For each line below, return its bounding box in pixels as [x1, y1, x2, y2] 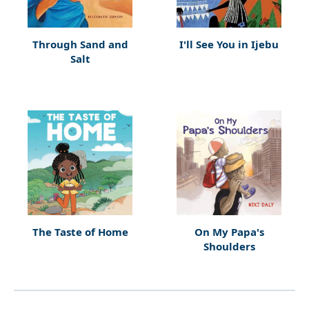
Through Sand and [32, 37, 128, 51]
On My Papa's [194, 225, 264, 239]
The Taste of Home [32, 225, 128, 239]
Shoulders [203, 239, 255, 253]
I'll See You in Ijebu [179, 37, 279, 51]
